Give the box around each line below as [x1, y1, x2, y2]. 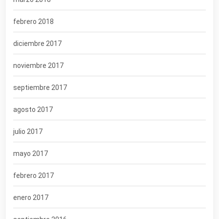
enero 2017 [13, 194, 48, 202]
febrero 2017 [13, 172, 54, 180]
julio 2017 [13, 128, 43, 136]
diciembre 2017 [13, 40, 62, 48]
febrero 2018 [13, 18, 54, 26]
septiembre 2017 [13, 84, 67, 92]
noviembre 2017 [13, 62, 64, 70]
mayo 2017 [13, 150, 48, 158]
